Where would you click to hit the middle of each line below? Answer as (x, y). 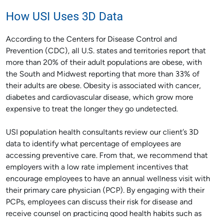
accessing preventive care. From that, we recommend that (107, 156)
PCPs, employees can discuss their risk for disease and (99, 202)
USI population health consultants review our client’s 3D (102, 133)
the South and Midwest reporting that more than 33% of (103, 75)
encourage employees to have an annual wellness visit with (108, 179)
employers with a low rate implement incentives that (97, 168)
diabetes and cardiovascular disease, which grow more (100, 98)
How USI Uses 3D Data (64, 16)
